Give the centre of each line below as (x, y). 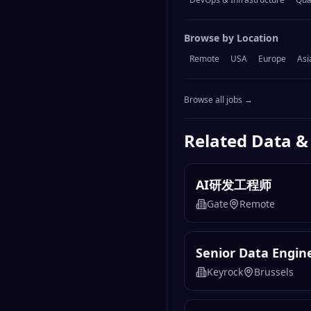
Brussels (274, 272)
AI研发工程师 (234, 185)
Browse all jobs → (218, 100)
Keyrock (225, 272)
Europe (272, 59)
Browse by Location (231, 38)
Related (218, 141)
